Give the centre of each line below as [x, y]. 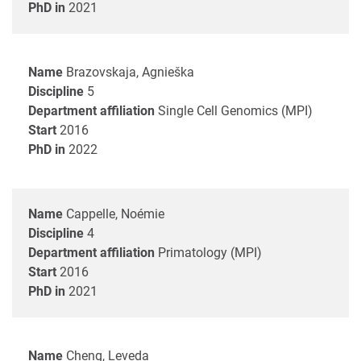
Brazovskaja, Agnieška [130, 72]
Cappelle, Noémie [115, 214]
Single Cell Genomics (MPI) [235, 110]
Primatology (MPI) [210, 252]
